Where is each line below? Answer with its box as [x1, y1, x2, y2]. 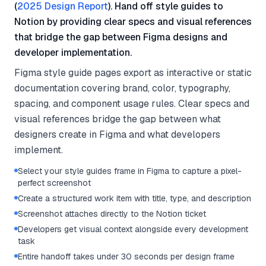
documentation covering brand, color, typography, [14, 82, 230, 94]
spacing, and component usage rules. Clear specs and [14, 97, 249, 110]
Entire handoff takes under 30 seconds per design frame [18, 251, 235, 262]
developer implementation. [14, 46, 132, 59]
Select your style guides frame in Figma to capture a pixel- [18, 166, 242, 176]
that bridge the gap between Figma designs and [14, 31, 227, 43]
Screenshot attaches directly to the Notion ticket [18, 208, 206, 219]
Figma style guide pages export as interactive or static [14, 66, 252, 79]
